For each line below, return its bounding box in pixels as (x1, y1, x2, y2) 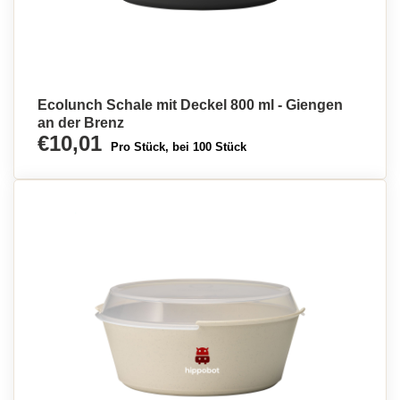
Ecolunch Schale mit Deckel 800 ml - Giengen (37, 97, 343, 112)
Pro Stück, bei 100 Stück (111, 140, 246, 154)
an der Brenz (37, 115, 124, 130)
